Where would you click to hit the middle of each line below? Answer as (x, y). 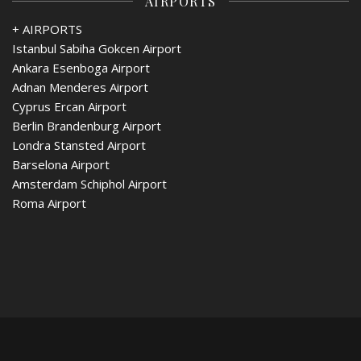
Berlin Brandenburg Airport (87, 125)
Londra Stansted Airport (79, 145)
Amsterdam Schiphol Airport (89, 183)
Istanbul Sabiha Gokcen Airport (97, 48)
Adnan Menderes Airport (80, 87)
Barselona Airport (61, 164)
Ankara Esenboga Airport (81, 67)
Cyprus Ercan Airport (69, 106)
